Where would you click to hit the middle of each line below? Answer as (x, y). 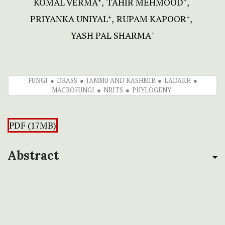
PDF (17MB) (33, 126)
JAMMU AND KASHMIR (121, 81)
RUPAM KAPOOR (151, 19)
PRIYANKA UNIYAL (69, 19)
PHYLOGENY (151, 90)
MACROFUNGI (73, 90)
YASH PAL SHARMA (111, 35)
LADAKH (177, 81)
